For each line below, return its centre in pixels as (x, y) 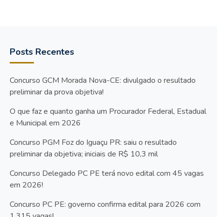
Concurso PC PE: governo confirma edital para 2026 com (105, 205)
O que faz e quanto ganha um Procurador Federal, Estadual (108, 112)
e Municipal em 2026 (45, 123)
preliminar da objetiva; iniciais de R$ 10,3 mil (84, 154)
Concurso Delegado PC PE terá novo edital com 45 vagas (107, 174)
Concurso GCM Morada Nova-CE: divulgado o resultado (103, 81)
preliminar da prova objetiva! (57, 92)
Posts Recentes (42, 52)
